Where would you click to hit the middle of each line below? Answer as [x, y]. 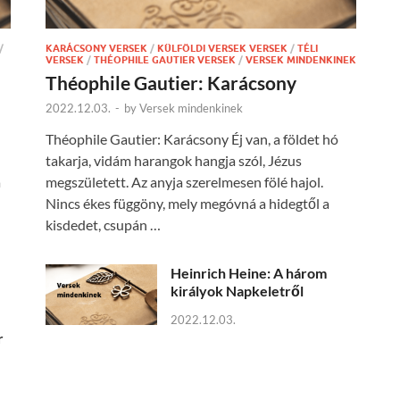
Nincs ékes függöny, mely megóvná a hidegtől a [187, 204]
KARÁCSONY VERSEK [96, 49]
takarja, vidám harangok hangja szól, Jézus [174, 161]
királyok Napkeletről [237, 291]
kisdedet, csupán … [103, 225]
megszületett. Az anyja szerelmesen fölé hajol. [184, 182]
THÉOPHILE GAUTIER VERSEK [165, 60]
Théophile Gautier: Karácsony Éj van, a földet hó [192, 139]
